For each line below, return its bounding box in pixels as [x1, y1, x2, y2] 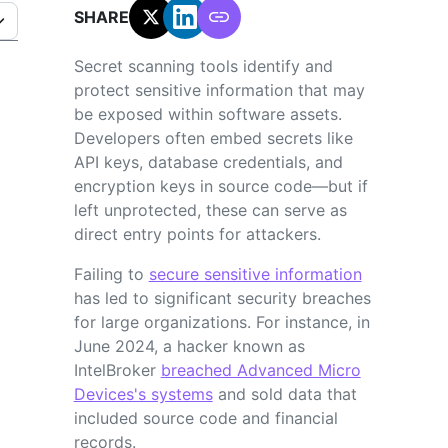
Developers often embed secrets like [73, 127, 353, 148]
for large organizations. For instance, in [73, 311, 370, 332]
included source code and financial [73, 407, 338, 428]
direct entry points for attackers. [73, 223, 326, 244]
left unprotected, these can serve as [73, 199, 347, 220]
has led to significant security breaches [73, 287, 371, 308]
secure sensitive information [148, 263, 362, 284]
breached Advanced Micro [160, 359, 361, 380]
